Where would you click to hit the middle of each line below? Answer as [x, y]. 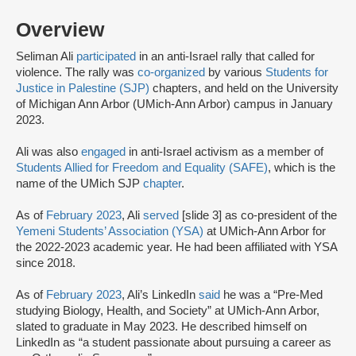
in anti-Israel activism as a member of [224, 152]
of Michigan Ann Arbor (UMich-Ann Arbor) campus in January [174, 104]
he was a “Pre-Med [271, 295]
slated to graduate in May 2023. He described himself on [161, 327]
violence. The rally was [77, 72]
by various [237, 72]
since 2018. [46, 263]
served [161, 215]
